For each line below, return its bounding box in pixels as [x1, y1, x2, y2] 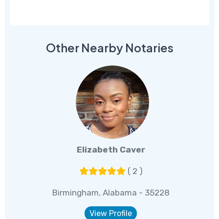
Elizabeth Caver [76, 145, 145, 155]
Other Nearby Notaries [45, 41, 174, 55]
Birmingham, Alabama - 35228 [52, 188, 170, 198]
